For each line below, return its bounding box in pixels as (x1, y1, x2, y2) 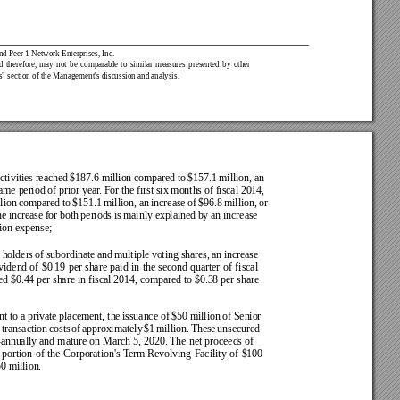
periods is (80, 209, 124, 221)
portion (2, 347, 36, 360)
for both (45, 209, 82, 221)
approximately (82, 322, 146, 335)
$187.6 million (70, 171, 135, 184)
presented (187, 60, 221, 70)
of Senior (222, 310, 264, 322)
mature (57, 335, 90, 347)
